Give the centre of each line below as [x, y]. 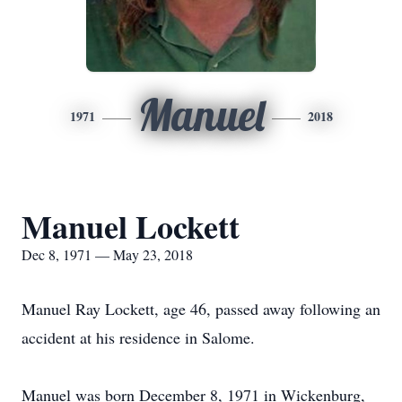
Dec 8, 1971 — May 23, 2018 [107, 254]
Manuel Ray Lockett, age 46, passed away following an [201, 309]
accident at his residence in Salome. [138, 337]
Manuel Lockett [131, 226]
